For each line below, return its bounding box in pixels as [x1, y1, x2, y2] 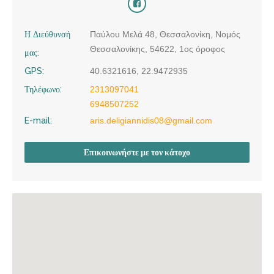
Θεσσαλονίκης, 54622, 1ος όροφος [90, 43, 225, 54]
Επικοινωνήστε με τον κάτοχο [84, 147, 190, 157]
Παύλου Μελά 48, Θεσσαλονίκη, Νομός [90, 29, 240, 39]
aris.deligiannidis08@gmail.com [90, 115, 212, 125]
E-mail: [24, 115, 52, 125]
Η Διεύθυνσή [24, 29, 70, 39]
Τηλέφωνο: [24, 84, 62, 94]
